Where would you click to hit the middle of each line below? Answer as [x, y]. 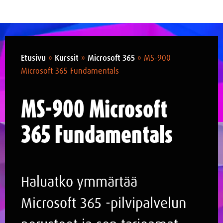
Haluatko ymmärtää [79, 181]
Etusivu [33, 58]
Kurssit [67, 58]
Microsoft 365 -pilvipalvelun [104, 203]
